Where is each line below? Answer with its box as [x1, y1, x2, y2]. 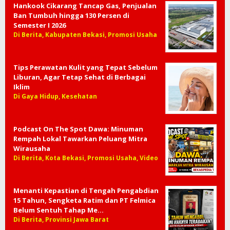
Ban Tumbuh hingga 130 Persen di [13, 11, 129, 20]
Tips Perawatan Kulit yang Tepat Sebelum [13, 63, 158, 72]
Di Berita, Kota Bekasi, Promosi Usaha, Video [13, 154, 158, 162]
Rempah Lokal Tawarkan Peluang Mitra [13, 134, 147, 143]
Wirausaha [13, 144, 50, 153]
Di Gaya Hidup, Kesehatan [13, 92, 97, 101]
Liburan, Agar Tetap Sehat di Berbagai [13, 72, 146, 82]
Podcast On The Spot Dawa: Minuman [13, 124, 143, 133]
